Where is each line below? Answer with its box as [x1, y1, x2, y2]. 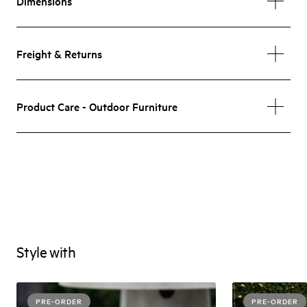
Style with [16, 242, 75, 261]
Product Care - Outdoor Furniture [16, 99, 177, 114]
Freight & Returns [16, 46, 102, 61]
